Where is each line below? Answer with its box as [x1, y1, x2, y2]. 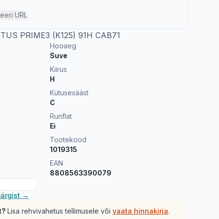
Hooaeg [50, 42, 76, 50]
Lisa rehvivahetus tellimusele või [7, 207, 110, 215]
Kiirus [50, 65, 67, 73]
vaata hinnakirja [112, 207, 168, 215]
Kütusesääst [50, 88, 88, 97]
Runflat [50, 112, 72, 120]
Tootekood [50, 135, 87, 144]
